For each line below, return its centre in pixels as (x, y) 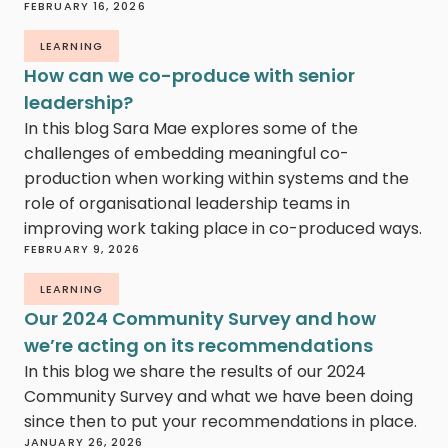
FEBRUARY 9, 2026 (82, 249)
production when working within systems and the (216, 179)
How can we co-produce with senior (189, 76)
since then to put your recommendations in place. (220, 422)
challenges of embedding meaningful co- (186, 154)
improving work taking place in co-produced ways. (223, 229)
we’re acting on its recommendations (198, 346)
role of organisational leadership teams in (187, 204)
